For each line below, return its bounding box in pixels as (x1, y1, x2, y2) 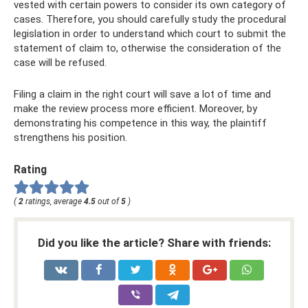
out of (96, 197, 121, 207)
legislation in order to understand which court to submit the (14, 27, 286, 40)
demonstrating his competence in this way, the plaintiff (14, 116, 267, 129)
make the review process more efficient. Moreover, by (14, 102, 257, 115)
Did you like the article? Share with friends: (37, 236, 271, 250)
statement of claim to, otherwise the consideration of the (14, 41, 281, 54)
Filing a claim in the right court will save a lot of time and (14, 87, 271, 100)
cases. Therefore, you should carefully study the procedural (14, 12, 286, 25)
